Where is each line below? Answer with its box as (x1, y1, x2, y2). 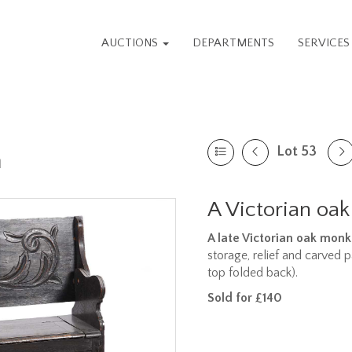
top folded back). (207, 266, 298, 280)
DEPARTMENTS (192, 36, 275, 49)
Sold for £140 (207, 291, 282, 305)
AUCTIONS (101, 36, 162, 49)
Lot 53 (277, 144, 317, 159)
